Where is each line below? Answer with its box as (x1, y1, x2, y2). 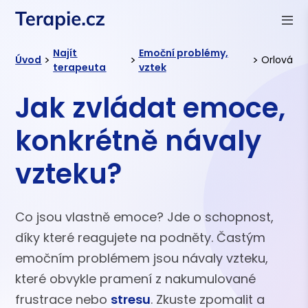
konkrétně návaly (15, 121, 262, 160)
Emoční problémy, (138, 45, 228, 60)
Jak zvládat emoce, (15, 88, 286, 127)
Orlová (261, 53, 293, 67)
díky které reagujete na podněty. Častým (15, 228, 266, 246)
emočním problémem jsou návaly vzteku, (15, 249, 269, 267)
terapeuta (53, 60, 107, 74)
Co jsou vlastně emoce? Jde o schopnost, (15, 208, 274, 225)
